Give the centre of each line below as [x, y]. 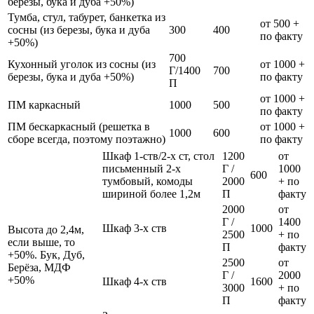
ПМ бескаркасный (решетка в [79, 127]
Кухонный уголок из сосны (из [82, 64]
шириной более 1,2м [151, 194]
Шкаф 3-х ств [135, 228]
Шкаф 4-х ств [135, 282]
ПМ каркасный [44, 105]
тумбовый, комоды [148, 182]
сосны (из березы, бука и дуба [79, 30]
